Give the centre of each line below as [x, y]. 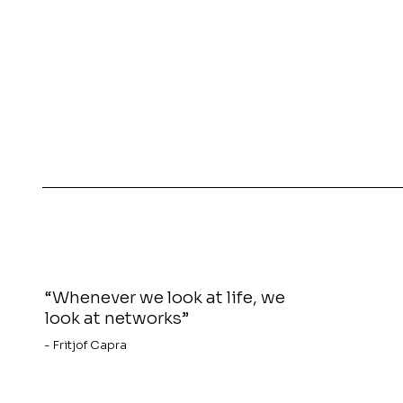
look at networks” [117, 318]
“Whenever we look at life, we [166, 298]
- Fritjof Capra [85, 345]
